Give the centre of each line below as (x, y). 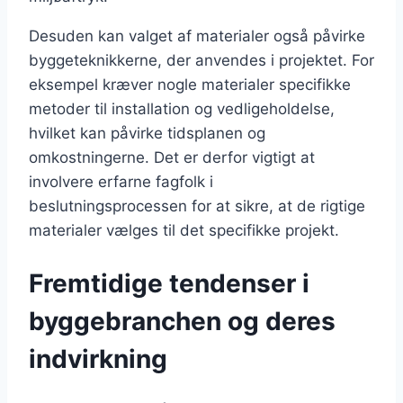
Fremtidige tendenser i (169, 283)
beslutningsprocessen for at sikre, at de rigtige (197, 206)
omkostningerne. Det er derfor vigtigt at (172, 158)
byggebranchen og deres (182, 321)
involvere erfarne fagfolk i (121, 182)
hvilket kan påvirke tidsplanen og (147, 134)
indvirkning (98, 358)
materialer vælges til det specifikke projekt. (184, 231)
